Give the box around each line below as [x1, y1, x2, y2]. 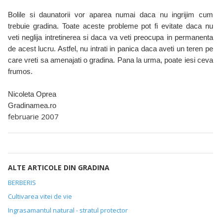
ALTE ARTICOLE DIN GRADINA [8, 163, 110, 173]
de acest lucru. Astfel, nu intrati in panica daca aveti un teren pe [8, 44, 213, 53]
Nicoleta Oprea [8, 90, 56, 99]
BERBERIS [8, 178, 36, 187]
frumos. [8, 67, 33, 76]
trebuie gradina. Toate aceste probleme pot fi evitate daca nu [8, 22, 213, 31]
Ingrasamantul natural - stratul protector [8, 206, 128, 215]
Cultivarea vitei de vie [8, 192, 72, 201]
